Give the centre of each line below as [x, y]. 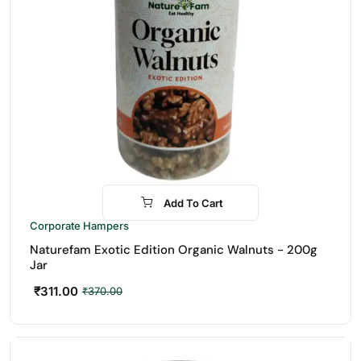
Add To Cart [193, 203]
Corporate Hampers [79, 226]
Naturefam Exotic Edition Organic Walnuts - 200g [174, 250]
